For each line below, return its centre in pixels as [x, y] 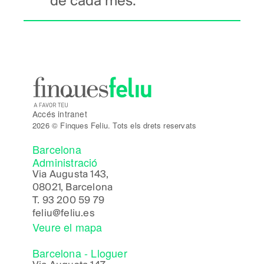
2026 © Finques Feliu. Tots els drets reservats [115, 125]
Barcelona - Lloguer [80, 253]
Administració [65, 162]
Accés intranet [60, 113]
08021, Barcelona [73, 188]
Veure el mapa [67, 227]
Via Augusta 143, [71, 175]
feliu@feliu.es [64, 214]
